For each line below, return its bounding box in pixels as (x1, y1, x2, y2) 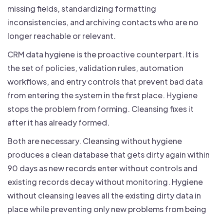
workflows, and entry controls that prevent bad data (7, 76, 203, 87)
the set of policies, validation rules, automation (7, 63, 183, 73)
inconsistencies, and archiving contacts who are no (7, 17, 199, 28)
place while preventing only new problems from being (7, 204, 206, 215)
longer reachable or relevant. (7, 31, 116, 41)
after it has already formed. (7, 117, 109, 128)
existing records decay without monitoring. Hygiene (7, 177, 203, 187)
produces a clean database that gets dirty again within (7, 149, 210, 160)
